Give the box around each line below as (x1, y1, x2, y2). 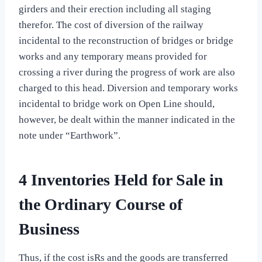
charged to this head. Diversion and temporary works (19, 82, 238, 94)
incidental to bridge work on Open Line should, (19, 98, 215, 110)
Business (19, 220, 80, 239)
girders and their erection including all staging (19, 4, 211, 15)
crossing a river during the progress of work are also (19, 67, 235, 78)
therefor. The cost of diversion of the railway (19, 19, 204, 31)
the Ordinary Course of (19, 195, 182, 214)
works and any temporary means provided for (19, 51, 207, 63)
